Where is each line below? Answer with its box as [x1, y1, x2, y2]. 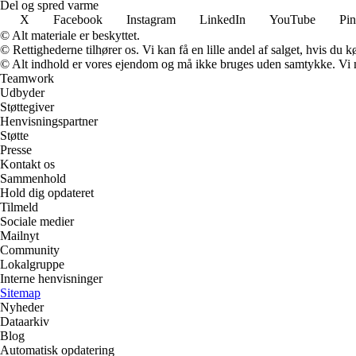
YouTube [269, 12, 315, 26]
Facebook [53, 12, 103, 26]
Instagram [126, 12, 176, 26]
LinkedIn [199, 12, 246, 26]
